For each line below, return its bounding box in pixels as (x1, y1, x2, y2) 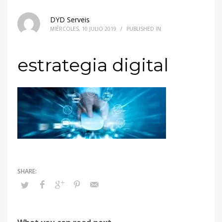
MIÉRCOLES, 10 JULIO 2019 (50, 25, 116, 32)
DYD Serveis (50, 15, 90, 24)
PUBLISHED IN (126, 25, 161, 32)
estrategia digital (17, 54, 168, 76)
